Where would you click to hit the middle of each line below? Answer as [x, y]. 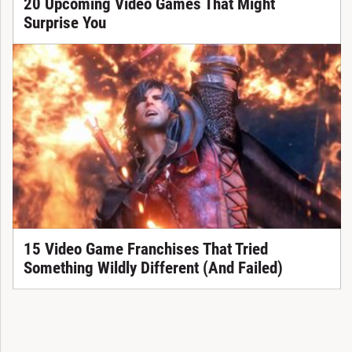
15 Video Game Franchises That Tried [145, 249]
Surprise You [64, 23]
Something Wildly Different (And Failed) [153, 268]
